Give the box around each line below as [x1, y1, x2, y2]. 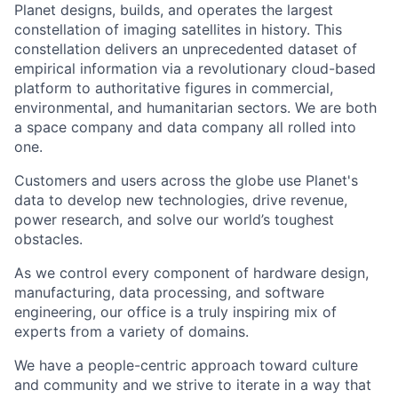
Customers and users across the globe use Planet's [14, 171, 358, 189]
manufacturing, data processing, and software [14, 283, 324, 301]
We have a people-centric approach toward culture [14, 356, 358, 374]
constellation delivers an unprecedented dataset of [14, 40, 357, 58]
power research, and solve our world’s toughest [14, 211, 334, 228]
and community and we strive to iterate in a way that [14, 376, 371, 394]
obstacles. [14, 230, 83, 248]
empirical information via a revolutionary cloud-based [14, 60, 376, 77]
